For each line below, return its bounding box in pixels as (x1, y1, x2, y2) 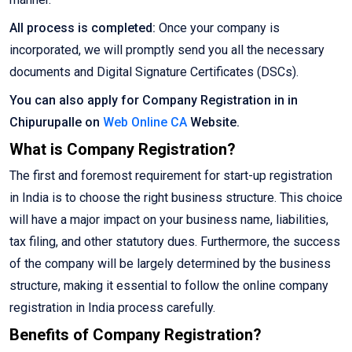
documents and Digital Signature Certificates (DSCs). (9, 64, 299, 80)
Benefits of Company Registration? (9, 325, 262, 345)
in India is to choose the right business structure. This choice (9, 190, 343, 206)
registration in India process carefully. (9, 300, 215, 316)
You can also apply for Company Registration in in (9, 93, 298, 108)
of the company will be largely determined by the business (9, 256, 331, 272)
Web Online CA (103, 115, 187, 130)
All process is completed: (9, 20, 156, 36)
